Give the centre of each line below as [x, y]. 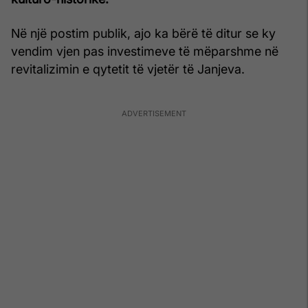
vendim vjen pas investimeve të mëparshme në [145, 51]
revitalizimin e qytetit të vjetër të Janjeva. [128, 69]
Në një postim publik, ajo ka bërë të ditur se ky [143, 33]
